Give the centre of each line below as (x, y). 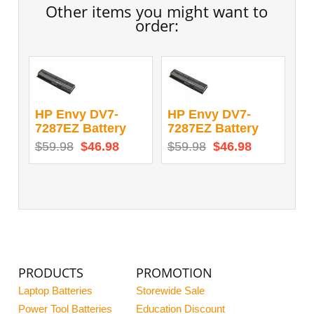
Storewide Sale (171, 291)
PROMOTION (175, 273)
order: (157, 25)
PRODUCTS (51, 273)
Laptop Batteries (56, 291)
